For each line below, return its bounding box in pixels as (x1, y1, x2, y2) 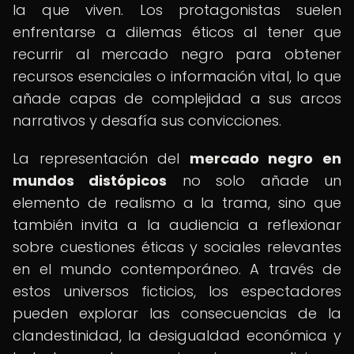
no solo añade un (167, 171, 342, 190)
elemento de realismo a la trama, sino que (13, 193, 341, 213)
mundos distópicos (13, 171, 168, 190)
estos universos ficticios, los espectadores (13, 281, 341, 301)
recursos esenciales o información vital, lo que (13, 66, 341, 86)
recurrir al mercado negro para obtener (13, 44, 341, 64)
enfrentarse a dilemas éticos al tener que (13, 22, 341, 42)
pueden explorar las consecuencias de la (13, 303, 341, 323)
